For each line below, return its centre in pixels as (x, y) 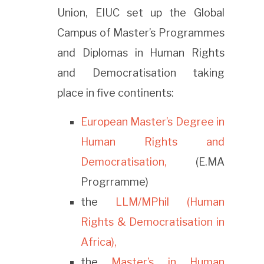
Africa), (99, 242)
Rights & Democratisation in (153, 222)
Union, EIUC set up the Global (141, 13)
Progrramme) (115, 182)
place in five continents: (116, 93)
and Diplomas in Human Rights (141, 53)
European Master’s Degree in (153, 122)
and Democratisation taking (141, 73)
